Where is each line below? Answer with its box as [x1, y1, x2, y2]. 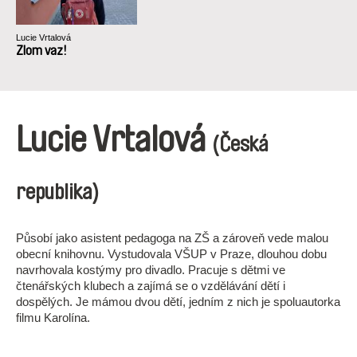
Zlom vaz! [16, 44, 67, 57]
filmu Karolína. [16, 311, 90, 324]
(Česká [212, 134, 268, 155]
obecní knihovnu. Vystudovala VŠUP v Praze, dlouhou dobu [16, 247, 327, 261]
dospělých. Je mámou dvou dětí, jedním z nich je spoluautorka [16, 295, 340, 308]
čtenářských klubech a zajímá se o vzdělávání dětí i [16, 279, 285, 292]
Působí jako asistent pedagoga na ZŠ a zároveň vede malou [16, 231, 328, 245]
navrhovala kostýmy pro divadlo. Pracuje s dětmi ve [16, 263, 285, 277]
